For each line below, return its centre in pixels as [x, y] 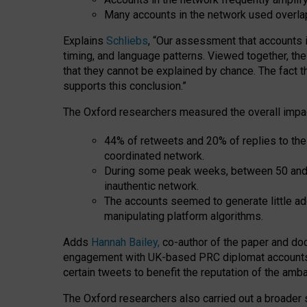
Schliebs [127, 41]
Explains [85, 41]
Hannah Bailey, [125, 243]
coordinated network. [154, 156]
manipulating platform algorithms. [184, 217]
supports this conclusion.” [125, 86]
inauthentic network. [151, 186]
